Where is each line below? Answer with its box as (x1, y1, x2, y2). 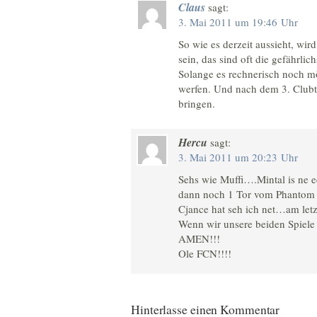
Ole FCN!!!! (178, 246, 231, 261)
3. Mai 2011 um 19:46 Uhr (178, 14, 298, 29)
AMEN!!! (178, 231, 220, 246)
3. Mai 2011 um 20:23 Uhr (178, 150, 298, 165)
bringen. (178, 96, 215, 110)
